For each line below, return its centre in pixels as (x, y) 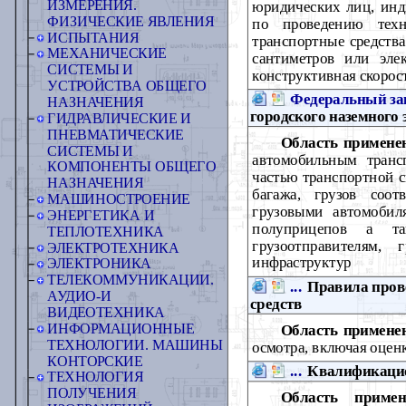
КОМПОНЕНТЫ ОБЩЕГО (132, 167)
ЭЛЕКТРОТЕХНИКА (113, 247)
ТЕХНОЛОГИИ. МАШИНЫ (135, 345)
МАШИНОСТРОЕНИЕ (119, 199)
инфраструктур (302, 262)
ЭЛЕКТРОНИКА (99, 264)
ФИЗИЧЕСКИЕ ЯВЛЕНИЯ (131, 21)
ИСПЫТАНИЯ (93, 37)
